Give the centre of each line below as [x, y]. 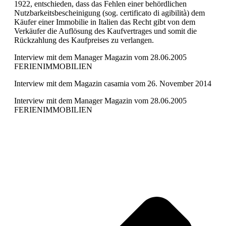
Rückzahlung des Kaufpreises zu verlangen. [84, 40]
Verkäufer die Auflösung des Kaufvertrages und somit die [105, 31]
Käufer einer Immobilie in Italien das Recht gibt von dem [105, 22]
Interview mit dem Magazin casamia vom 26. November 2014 [113, 84]
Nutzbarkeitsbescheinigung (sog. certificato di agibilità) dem [109, 13]
